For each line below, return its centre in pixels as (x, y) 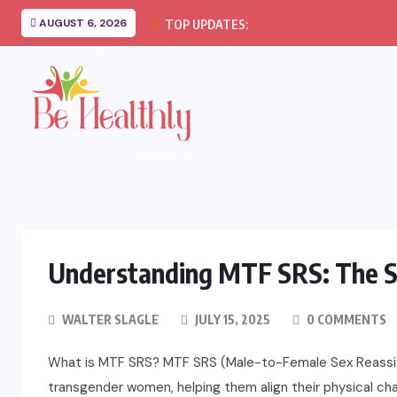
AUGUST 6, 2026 (82, 23)
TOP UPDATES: (205, 24)
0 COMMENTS (345, 319)
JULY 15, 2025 (231, 319)
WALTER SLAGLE (110, 319)
